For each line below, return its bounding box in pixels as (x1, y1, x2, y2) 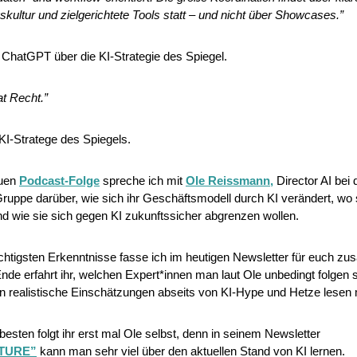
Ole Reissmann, (186, 174, 273, 188)
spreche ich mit (100, 174, 186, 188)
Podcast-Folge (19, 174, 100, 188)
